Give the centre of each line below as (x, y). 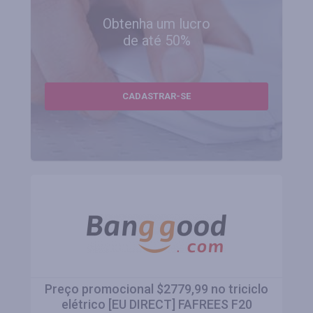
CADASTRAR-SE (156, 96)
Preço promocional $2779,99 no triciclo (156, 289)
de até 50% (156, 41)
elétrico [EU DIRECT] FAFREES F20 (156, 304)
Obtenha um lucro (156, 24)
